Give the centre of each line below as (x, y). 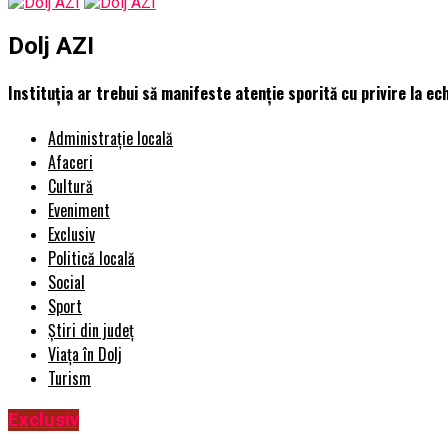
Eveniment (79, 210)
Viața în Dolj (85, 354)
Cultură (70, 186)
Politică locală (91, 258)
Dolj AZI (51, 45)
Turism (69, 378)
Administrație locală (110, 138)
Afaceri (70, 162)
